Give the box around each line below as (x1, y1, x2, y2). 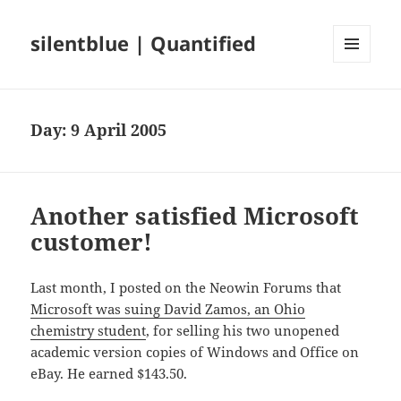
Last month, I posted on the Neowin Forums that (30, 278, 342, 297)
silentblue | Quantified (30, 30, 257, 57)
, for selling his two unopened (146, 321, 340, 340)
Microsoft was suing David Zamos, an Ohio (30, 300, 306, 319)
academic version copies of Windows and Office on (30, 343, 360, 362)
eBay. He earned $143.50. (30, 364, 188, 383)
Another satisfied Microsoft (30, 200, 360, 233)
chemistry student (30, 321, 147, 340)
